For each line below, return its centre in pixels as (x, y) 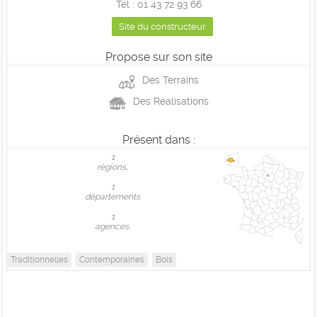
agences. (113, 227)
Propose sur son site (158, 57)
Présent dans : (158, 140)
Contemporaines (112, 260)
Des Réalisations (171, 102)
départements (113, 197)
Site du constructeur (162, 27)
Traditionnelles (39, 260)
